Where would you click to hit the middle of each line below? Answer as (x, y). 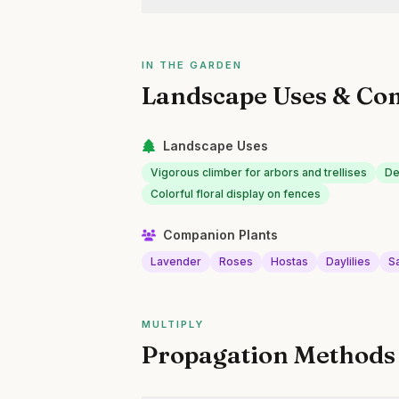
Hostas (290, 261)
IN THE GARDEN (192, 65)
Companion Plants (221, 235)
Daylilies (349, 261)
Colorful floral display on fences (236, 194)
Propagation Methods (269, 354)
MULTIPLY (173, 324)
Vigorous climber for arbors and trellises (259, 172)
